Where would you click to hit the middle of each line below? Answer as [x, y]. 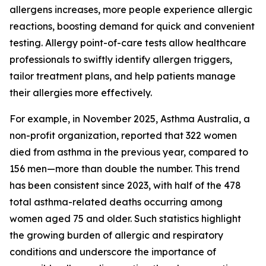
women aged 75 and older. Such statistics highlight [125, 219]
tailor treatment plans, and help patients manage [123, 76]
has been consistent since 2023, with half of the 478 [125, 186]
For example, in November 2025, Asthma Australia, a [130, 119]
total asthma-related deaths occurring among [116, 202]
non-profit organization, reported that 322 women [123, 136]
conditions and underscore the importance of [113, 252]
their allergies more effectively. [81, 93]
